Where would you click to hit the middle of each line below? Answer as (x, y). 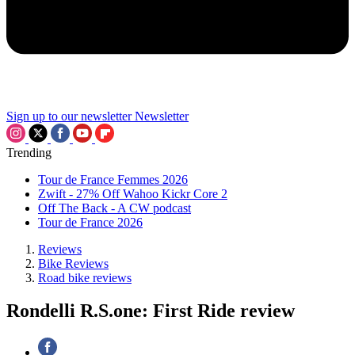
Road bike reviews (85, 277)
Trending (29, 152)
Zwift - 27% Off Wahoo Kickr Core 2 (133, 193)
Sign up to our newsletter (69, 116)
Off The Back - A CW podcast (115, 208)
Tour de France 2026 (90, 222)
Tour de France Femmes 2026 (113, 179)
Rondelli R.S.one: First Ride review (151, 311)
